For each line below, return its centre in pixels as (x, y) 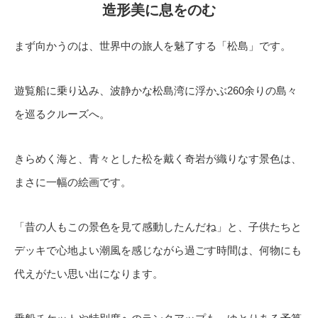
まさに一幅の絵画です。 (73, 182)
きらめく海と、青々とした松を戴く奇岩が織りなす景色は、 (158, 159)
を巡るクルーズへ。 (62, 114)
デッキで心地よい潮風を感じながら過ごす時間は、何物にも (158, 250)
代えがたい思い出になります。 (89, 274)
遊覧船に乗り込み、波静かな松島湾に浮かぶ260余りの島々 (156, 91)
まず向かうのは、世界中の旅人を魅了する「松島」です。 (153, 46)
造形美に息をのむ (159, 10)
